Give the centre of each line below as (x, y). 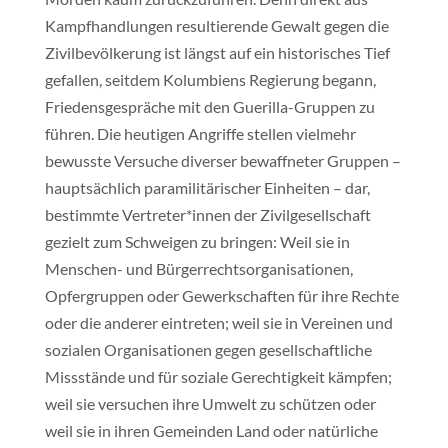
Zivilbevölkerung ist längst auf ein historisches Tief (217, 52)
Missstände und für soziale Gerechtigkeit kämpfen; (218, 376)
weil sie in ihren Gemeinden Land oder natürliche (211, 430)
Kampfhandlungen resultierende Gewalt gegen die (216, 25)
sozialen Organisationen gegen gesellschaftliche (208, 349)
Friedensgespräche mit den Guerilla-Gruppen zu (209, 106)
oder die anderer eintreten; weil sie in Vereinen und (218, 322)
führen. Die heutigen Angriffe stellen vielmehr (200, 133)
